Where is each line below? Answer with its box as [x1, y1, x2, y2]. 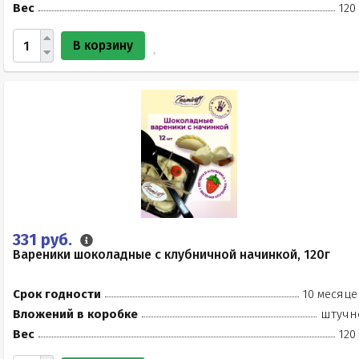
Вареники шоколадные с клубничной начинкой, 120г [13, 247, 330, 262]
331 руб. [13, 230, 76, 249]
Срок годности [13, 287, 101, 301]
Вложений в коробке [13, 307, 138, 321]
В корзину [73, 38, 133, 53]
